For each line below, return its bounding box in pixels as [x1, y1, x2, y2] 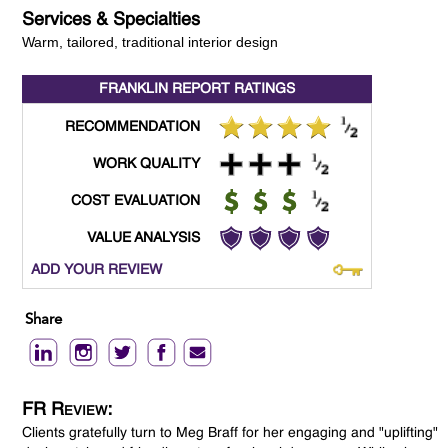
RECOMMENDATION [65, 120, 201, 135]
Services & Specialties [22, 11, 201, 30]
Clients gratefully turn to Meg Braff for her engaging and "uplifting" [22, 426, 439, 441]
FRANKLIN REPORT [99, 82, 231, 97]
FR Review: [22, 401, 113, 420]
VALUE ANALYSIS [87, 231, 201, 246]
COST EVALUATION [71, 194, 201, 209]
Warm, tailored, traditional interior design [22, 34, 279, 51]
